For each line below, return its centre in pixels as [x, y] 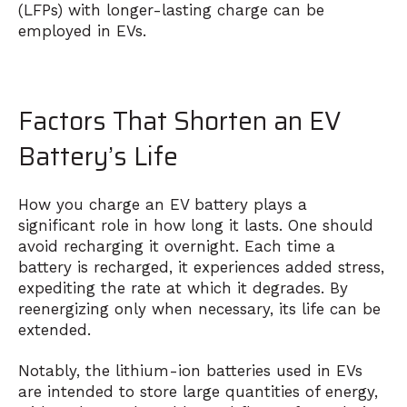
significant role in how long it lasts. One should [196, 225]
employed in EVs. [82, 30]
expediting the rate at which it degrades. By [183, 288]
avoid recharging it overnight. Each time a [177, 246]
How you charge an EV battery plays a [163, 204]
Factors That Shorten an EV [180, 120]
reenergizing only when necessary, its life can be [199, 308]
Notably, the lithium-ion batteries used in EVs [190, 371]
